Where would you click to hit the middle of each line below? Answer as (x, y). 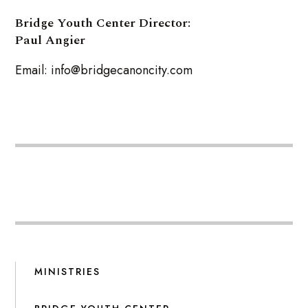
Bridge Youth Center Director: (103, 23)
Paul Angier (51, 41)
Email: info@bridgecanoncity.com (104, 70)
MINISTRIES (68, 271)
